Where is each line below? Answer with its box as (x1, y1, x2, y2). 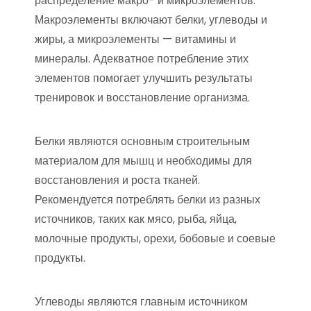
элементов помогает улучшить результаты (35, 70, 253, 87)
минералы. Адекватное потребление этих (35, 51, 249, 67)
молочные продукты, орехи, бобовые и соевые (35, 230, 276, 247)
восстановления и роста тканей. (35, 172, 200, 189)
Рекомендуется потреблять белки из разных (35, 192, 260, 208)
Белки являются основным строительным (35, 133, 250, 150)
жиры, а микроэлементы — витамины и (35, 31, 236, 48)
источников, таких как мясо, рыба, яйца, (35, 211, 237, 228)
